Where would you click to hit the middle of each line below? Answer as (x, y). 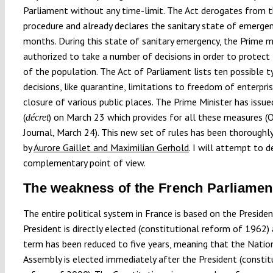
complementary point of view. (84, 162)
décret (37, 117)
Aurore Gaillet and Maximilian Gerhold (111, 147)
